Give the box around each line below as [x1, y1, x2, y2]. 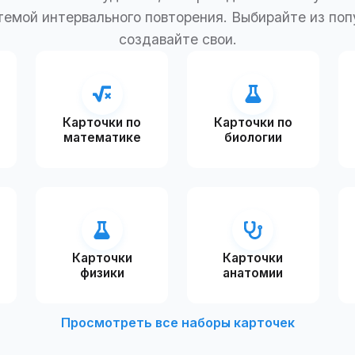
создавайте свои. [118, 30, 237, 48]
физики [79, 265, 124, 281]
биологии [223, 129, 282, 145]
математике [63, 129, 141, 145]
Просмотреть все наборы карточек [60, 314, 295, 330]
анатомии [223, 265, 284, 281]
